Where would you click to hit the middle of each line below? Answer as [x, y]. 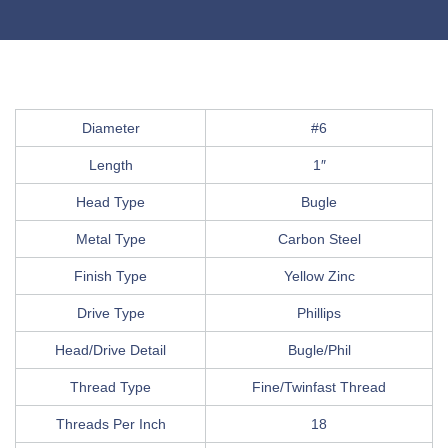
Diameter [110, 127]
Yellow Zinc [319, 275]
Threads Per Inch [110, 423]
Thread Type [110, 386]
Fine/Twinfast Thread [319, 386]
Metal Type [110, 238]
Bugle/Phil [319, 349]
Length [110, 164]
